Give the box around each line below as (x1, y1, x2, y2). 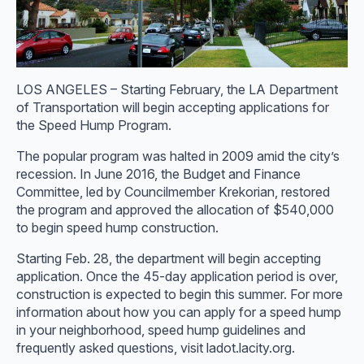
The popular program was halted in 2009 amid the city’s (16, 148, 340, 164)
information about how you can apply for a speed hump (16, 304, 341, 320)
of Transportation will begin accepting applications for (16, 99, 329, 115)
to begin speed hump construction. (16, 219, 219, 236)
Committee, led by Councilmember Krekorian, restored (16, 184, 330, 200)
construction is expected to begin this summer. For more (16, 286, 343, 302)
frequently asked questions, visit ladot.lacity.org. (16, 340, 295, 356)
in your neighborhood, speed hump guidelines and (16, 322, 305, 338)
